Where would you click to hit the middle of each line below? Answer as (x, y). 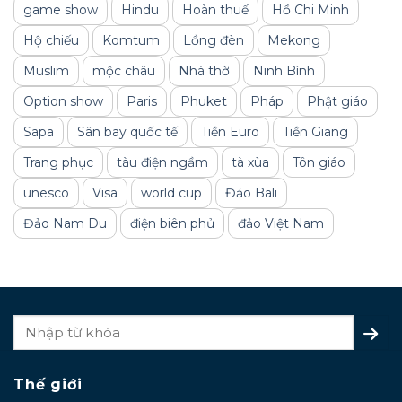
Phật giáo (337, 102)
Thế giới (48, 385)
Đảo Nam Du (65, 224)
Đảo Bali (251, 193)
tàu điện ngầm (162, 163)
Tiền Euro (230, 132)
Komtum (131, 41)
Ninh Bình (284, 71)
